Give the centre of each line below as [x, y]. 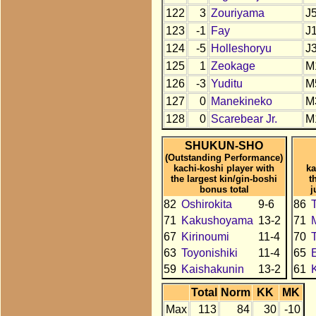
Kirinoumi [205, 236]
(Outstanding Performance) [224, 157]
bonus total [224, 189]
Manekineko [241, 102]
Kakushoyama [217, 220]
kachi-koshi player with [224, 168]
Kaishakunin [212, 269]
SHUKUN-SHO [224, 145]
